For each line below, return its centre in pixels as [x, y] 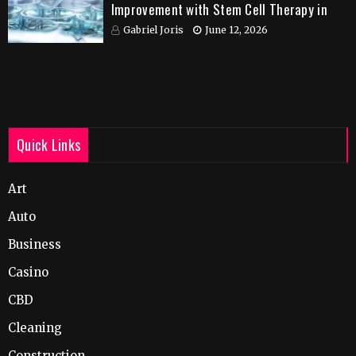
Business [35, 244]
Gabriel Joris [153, 30]
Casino [28, 272]
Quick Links [49, 144]
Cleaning [35, 327]
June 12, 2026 [236, 30]
